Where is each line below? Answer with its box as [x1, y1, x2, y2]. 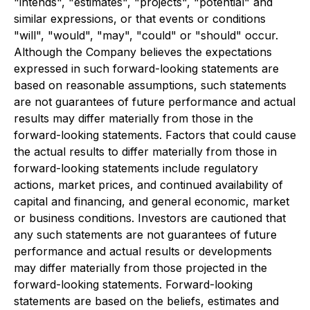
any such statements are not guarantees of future [14, 228, 277, 241]
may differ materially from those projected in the [14, 261, 267, 275]
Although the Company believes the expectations [14, 45, 272, 59]
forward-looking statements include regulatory [14, 161, 258, 175]
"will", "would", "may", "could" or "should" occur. [14, 28, 278, 42]
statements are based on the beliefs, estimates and [14, 294, 279, 308]
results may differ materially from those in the [14, 111, 253, 125]
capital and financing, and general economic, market [14, 194, 289, 208]
